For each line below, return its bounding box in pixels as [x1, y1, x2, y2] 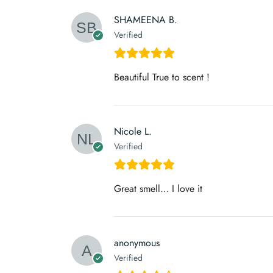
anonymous [114, 235, 160, 250]
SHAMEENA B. [114, 12, 177, 27]
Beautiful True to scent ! [114, 69, 210, 84]
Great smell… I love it [114, 181, 202, 196]
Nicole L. [114, 124, 152, 138]
